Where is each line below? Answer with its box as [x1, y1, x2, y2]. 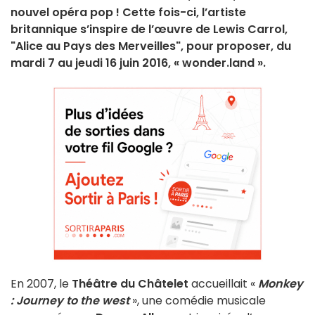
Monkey [258, 276, 303, 292]
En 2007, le [11, 276, 72, 292]
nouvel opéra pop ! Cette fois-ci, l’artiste [11, 4, 246, 21]
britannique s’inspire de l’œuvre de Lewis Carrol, [11, 21, 288, 38]
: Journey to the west [11, 292, 129, 309]
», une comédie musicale [129, 292, 266, 309]
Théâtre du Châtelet [72, 276, 188, 292]
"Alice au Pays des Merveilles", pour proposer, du [11, 38, 291, 55]
